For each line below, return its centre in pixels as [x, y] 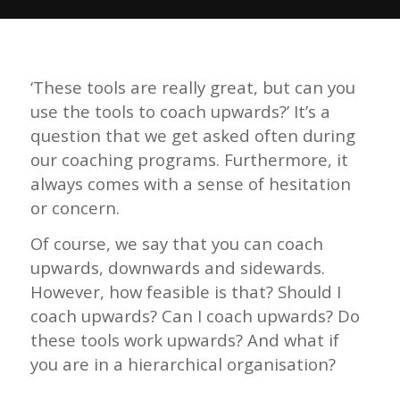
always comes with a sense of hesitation [190, 183]
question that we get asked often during [192, 135]
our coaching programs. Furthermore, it [189, 159]
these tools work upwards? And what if [184, 340]
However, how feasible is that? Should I [185, 292]
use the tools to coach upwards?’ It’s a [180, 111]
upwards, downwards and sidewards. [179, 268]
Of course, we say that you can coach [176, 244]
